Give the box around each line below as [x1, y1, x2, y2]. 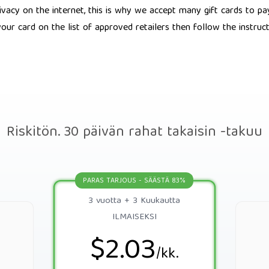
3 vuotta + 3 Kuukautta [88, 193, 181, 209]
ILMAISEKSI [112, 210, 157, 225]
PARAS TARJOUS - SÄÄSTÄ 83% [83, 175, 186, 187]
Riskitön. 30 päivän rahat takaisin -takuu [7, 120, 262, 145]
